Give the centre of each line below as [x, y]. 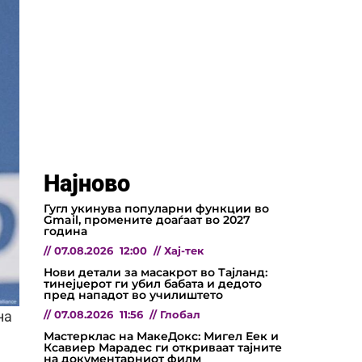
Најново [87, 183]
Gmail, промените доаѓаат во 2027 [147, 219]
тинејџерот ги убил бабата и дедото [153, 283]
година [65, 231]
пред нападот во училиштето [133, 295]
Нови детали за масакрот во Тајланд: [156, 272]
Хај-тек [184, 250]
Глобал [180, 314]
